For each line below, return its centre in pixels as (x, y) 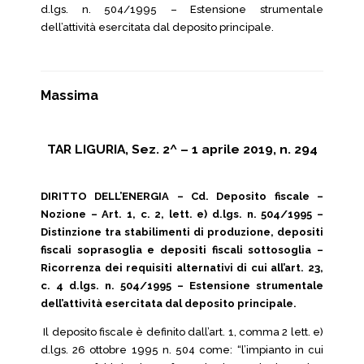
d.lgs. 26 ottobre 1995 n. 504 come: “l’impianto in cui (182, 350)
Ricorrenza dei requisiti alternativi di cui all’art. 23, (182, 268)
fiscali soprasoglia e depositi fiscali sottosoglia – (182, 250)
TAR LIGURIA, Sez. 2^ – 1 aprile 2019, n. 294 (182, 149)
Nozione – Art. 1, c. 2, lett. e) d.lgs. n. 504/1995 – (182, 214)
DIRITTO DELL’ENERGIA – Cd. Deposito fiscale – (182, 196)
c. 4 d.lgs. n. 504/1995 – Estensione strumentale (182, 286)
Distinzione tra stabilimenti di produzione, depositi (182, 232)
